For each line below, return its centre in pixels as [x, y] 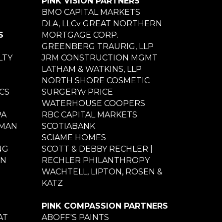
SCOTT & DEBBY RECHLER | [97, 149]
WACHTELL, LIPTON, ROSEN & [102, 171]
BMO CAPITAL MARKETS [91, 12]
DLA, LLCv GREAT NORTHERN [102, 23]
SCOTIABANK [68, 126]
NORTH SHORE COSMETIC [95, 80]
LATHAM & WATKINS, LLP [91, 69]
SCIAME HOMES [74, 137]
